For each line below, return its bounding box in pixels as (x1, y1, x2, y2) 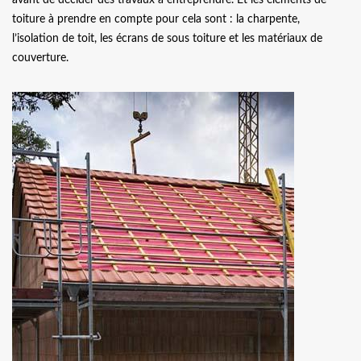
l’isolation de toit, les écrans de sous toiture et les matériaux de (12, 32, 322, 44)
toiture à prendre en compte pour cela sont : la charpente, (12, 13, 300, 25)
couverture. (12, 52, 68, 64)
